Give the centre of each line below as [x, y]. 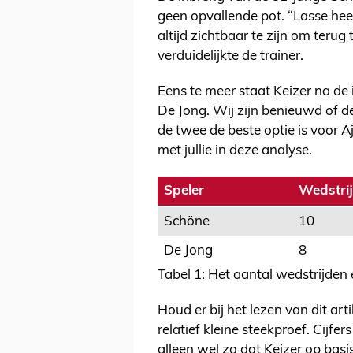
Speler [184, 191]
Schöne [187, 222]
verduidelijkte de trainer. [230, 57]
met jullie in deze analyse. [235, 151]
